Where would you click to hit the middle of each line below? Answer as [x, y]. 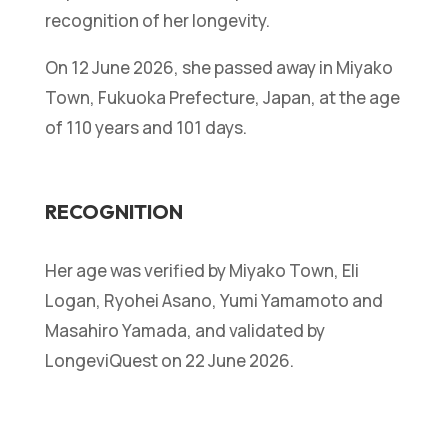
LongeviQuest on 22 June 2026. [169, 360]
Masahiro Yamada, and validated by [184, 330]
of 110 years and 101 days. [145, 127]
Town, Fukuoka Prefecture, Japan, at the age [222, 97]
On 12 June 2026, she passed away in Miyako [218, 67]
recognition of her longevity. [157, 20]
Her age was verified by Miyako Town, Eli [201, 270]
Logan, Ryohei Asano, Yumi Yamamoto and [213, 300]
